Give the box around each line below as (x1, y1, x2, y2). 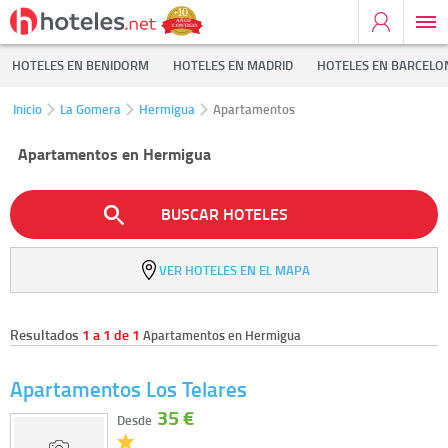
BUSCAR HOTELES (160, 202, 288, 226)
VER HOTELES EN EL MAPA (158, 260, 310, 279)
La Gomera (60, 100, 121, 118)
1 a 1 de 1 (82, 323, 140, 345)
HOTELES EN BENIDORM (12, 56, 149, 74)
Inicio (13, 100, 42, 118)
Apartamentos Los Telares (10, 373, 247, 404)
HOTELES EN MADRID (173, 56, 293, 74)
